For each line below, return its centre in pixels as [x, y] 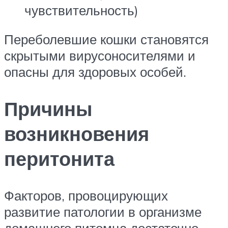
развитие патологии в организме [103, 212]
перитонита [59, 159]
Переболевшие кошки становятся [106, 39]
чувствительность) [81, 10]
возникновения [77, 134]
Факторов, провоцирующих [86, 196]
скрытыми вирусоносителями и [100, 56]
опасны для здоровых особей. [95, 72]
